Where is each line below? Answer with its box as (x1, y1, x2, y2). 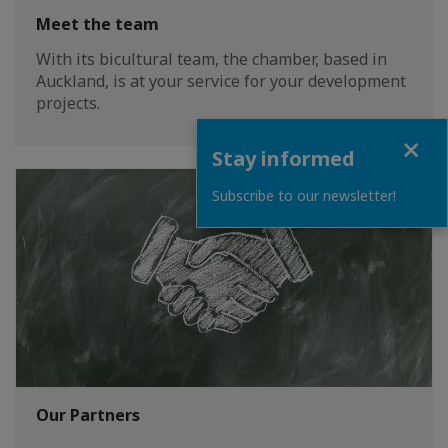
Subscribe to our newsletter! (212, 186, 396, 205)
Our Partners (36, 404, 140, 427)
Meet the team (36, 12, 159, 35)
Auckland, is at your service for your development (36, 69, 406, 92)
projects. (36, 91, 100, 114)
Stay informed (212, 145, 355, 172)
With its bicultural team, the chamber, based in (36, 47, 387, 70)
